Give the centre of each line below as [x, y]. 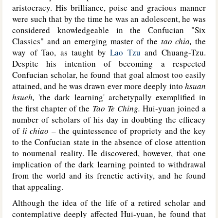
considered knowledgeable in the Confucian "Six [109, 30]
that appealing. [38, 187]
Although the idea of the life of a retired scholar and [109, 203]
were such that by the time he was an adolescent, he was [109, 19]
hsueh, [23, 97]
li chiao [36, 131]
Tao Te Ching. [116, 108]
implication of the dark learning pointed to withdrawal [109, 164]
